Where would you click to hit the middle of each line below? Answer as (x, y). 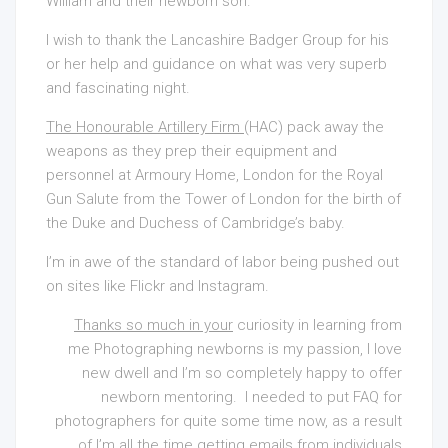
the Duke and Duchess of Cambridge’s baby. (195, 223)
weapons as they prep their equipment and (191, 151)
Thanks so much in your (153, 325)
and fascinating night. (118, 88)
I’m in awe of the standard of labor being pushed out (222, 262)
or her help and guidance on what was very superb (216, 64)
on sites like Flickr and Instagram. (157, 286)
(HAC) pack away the (314, 127)
